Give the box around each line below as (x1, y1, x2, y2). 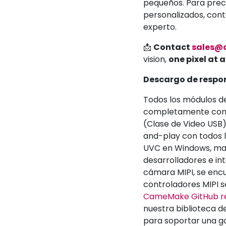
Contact (153, 41, 192, 53)
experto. (143, 21, 177, 33)
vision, (143, 53, 168, 65)
